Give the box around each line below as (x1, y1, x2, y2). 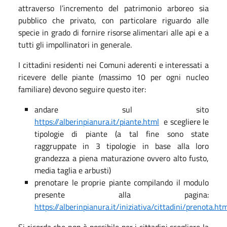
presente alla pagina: (34, 188, 209, 201)
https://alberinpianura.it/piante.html (34, 115, 159, 128)
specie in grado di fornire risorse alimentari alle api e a (18, 26, 209, 39)
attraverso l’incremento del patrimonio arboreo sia (18, 2, 209, 14)
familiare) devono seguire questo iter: (18, 83, 146, 95)
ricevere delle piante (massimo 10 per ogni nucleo (18, 70, 209, 83)
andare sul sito (34, 103, 209, 116)
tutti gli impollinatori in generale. (18, 38, 132, 51)
